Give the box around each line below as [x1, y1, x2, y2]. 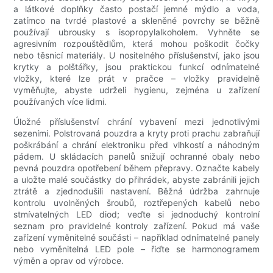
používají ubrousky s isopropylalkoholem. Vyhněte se [13, 27, 260, 38]
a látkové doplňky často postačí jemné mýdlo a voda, [13, 4, 260, 15]
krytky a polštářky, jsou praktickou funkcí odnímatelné [13, 62, 260, 73]
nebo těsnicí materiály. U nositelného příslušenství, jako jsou [13, 50, 260, 61]
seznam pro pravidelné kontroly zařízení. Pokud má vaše [13, 221, 260, 232]
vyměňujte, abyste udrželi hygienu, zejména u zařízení [13, 85, 260, 96]
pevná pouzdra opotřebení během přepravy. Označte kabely [13, 163, 260, 174]
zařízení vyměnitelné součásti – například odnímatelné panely [13, 232, 260, 243]
